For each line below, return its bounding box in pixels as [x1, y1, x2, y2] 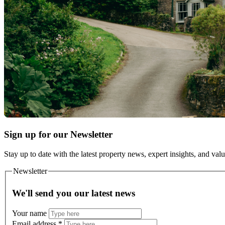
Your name [12, 208, 49, 217]
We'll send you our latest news [12, 187, 135, 198]
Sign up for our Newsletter [4, 129, 113, 140]
